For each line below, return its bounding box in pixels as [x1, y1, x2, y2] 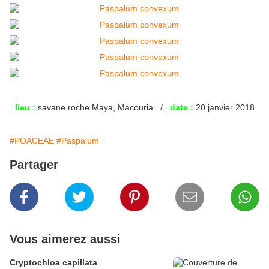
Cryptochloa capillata [10, 258, 97, 268]
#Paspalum [56, 136, 99, 146]
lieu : [14, 103, 35, 113]
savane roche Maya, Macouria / [35, 103, 170, 113]
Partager [10, 158, 58, 172]
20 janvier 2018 [193, 103, 255, 113]
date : [169, 103, 193, 113]
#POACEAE [10, 136, 54, 146]
